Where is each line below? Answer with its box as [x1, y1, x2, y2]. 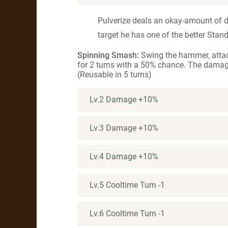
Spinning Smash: [77, 50, 139, 60]
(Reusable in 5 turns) [77, 70, 152, 79]
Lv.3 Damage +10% [90, 123, 158, 133]
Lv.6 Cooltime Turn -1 [90, 209, 165, 218]
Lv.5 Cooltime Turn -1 [90, 180, 165, 190]
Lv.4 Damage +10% [90, 152, 158, 161]
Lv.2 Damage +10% [90, 95, 158, 104]
